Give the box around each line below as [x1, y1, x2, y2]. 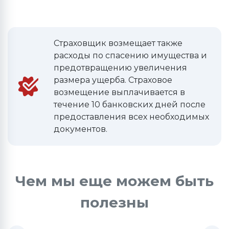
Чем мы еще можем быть [15, 172, 214, 190]
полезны [80, 194, 149, 211]
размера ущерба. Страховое [54, 75, 172, 85]
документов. [54, 124, 107, 134]
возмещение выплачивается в [54, 87, 185, 97]
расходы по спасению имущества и [54, 51, 207, 60]
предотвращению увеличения [54, 63, 187, 73]
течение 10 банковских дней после [54, 100, 205, 109]
